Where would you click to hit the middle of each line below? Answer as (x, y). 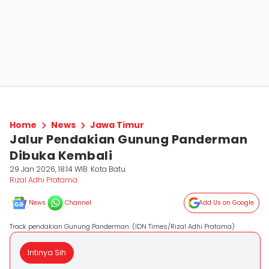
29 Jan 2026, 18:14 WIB (49, 169)
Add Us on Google (226, 203)
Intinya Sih (47, 252)
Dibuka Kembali (61, 156)
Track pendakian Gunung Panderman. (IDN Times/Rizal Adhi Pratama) (122, 226)
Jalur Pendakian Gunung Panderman (128, 139)
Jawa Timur (117, 125)
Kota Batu (108, 169)
